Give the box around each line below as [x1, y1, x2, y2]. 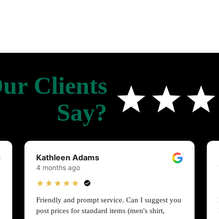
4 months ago [36, 163, 81, 172]
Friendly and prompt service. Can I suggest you [36, 196, 182, 204]
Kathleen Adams [36, 152, 100, 162]
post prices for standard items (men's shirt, [36, 206, 165, 215]
